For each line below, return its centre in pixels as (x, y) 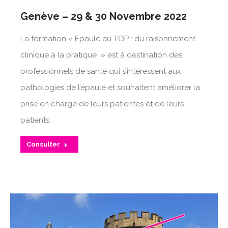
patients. (36, 120)
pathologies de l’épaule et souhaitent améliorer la (110, 87)
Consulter (43, 144)
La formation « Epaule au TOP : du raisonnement (108, 38)
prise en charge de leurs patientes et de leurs (102, 104)
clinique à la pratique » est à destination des (101, 55)
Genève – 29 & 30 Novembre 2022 (104, 16)
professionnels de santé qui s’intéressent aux (101, 71)
